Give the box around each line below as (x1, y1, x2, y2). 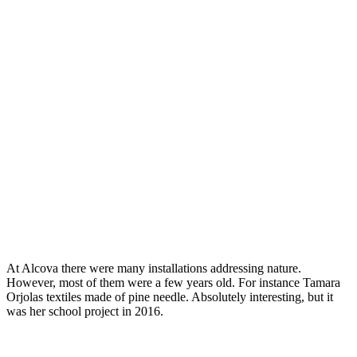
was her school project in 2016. (6, 304, 163, 319)
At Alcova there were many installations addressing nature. (6, 261, 301, 276)
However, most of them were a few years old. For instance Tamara (6, 276, 340, 290)
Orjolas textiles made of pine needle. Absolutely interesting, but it (6, 290, 333, 304)
